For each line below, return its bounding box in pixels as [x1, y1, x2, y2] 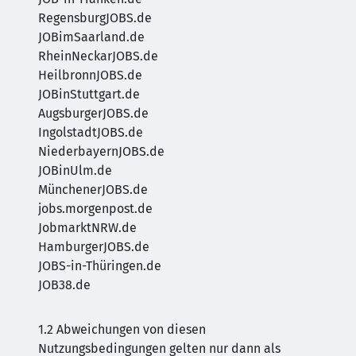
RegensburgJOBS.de [38, 10, 152, 25]
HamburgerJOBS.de [38, 239, 149, 254]
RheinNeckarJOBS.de [38, 48, 158, 64]
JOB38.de [38, 277, 91, 292]
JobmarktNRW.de [38, 220, 137, 235]
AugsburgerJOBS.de [38, 106, 149, 121]
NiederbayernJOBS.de [38, 144, 164, 159]
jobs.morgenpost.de [38, 201, 153, 216]
